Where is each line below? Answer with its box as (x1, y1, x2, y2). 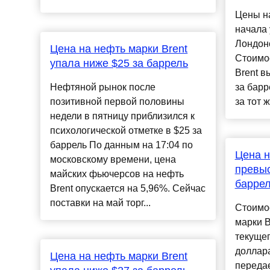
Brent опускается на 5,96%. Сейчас (50, 183, 206, 194)
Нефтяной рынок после (50, 82, 156, 93)
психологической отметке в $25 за (50, 125, 202, 136)
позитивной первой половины (50, 96, 185, 107)
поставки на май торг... (50, 198, 151, 209)
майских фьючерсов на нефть (50, 169, 184, 180)
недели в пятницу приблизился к (50, 111, 195, 122)
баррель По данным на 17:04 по (50, 140, 193, 151)
